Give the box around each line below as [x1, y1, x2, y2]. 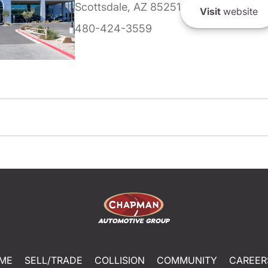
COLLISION [94, 254, 145, 266]
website [221, 5, 258, 17]
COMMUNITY [156, 254, 217, 266]
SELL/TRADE [24, 254, 83, 266]
